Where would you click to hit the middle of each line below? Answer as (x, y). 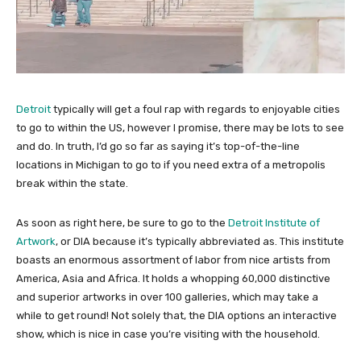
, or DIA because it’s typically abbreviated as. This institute (200, 241)
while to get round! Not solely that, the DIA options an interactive (176, 315)
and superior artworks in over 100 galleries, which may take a (167, 297)
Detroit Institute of (274, 223)
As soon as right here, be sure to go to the (122, 223)
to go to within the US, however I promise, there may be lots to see (180, 128)
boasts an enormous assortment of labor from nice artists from (173, 260)
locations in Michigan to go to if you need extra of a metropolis (171, 165)
